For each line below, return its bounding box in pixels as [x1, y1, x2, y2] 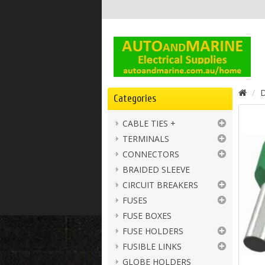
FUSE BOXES [122, 210, 172, 221]
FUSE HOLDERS [122, 225, 183, 237]
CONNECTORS [122, 148, 179, 160]
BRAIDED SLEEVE [122, 164, 190, 175]
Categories [114, 93, 156, 104]
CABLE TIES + [122, 118, 176, 129]
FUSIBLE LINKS [122, 241, 182, 252]
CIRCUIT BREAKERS [122, 179, 198, 190]
